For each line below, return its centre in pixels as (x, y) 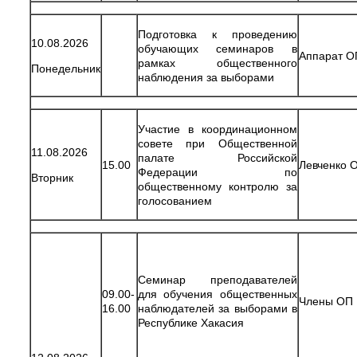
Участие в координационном (218, 129)
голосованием (175, 200)
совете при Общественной (218, 143)
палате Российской (218, 157)
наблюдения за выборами (206, 77)
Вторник (52, 177)
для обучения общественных (218, 294)
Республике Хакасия (191, 322)
